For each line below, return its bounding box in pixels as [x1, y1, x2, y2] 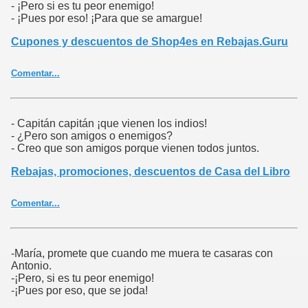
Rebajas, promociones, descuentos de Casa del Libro [11, 166, 290, 178]
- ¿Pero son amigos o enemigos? [11, 130, 173, 142]
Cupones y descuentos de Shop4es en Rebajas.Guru [11, 36, 288, 48]
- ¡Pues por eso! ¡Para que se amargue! [11, 12, 202, 25]
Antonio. [11, 260, 52, 272]
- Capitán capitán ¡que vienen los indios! [11, 118, 207, 130]
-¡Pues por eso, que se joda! [11, 285, 148, 297]
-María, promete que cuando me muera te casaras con [11, 247, 273, 260]
